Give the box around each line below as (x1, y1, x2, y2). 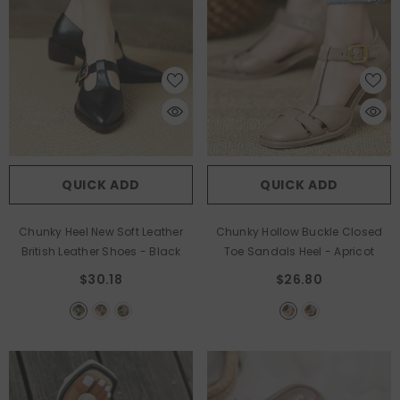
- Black (139, 244, 181, 260)
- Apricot (324, 244, 375, 260)
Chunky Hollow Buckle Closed (215, 224, 383, 240)
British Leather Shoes (21, 244, 140, 260)
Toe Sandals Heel (223, 244, 325, 260)
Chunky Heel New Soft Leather (19, 224, 183, 240)
